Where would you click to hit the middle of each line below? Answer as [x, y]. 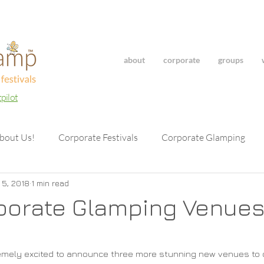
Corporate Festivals [98, 137]
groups [231, 60]
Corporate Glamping [203, 137]
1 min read [50, 183]
